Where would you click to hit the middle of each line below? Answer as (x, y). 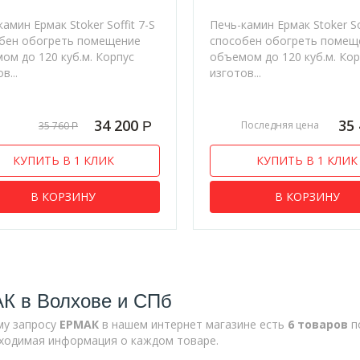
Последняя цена (280, 125)
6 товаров (317, 324)
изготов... (236, 72)
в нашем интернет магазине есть (193, 324)
